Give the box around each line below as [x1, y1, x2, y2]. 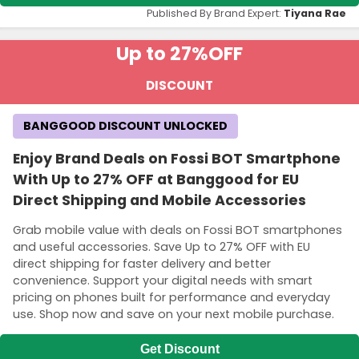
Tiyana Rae [284, 6, 346, 20]
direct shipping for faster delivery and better [13, 255, 271, 272]
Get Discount [139, 342, 220, 357]
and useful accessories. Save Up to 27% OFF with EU [13, 238, 310, 255]
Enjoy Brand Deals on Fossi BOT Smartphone [13, 148, 341, 168]
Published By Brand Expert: [147, 6, 284, 20]
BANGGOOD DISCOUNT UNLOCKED [23, 117, 228, 134]
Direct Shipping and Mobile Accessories [13, 190, 306, 210]
